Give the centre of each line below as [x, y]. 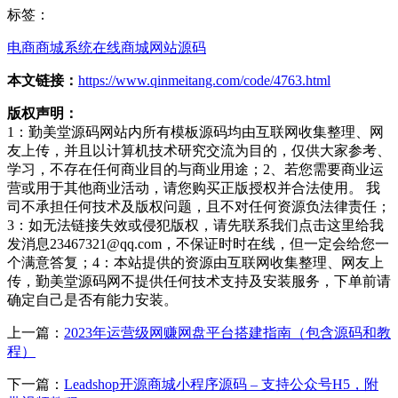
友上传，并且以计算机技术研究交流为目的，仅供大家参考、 [199, 150]
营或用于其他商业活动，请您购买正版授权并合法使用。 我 [194, 187]
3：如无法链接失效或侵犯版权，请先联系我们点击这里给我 [195, 225]
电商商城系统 [50, 47]
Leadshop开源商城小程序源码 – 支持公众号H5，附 [221, 384]
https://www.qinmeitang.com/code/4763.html [204, 80]
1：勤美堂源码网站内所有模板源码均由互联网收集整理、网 [195, 131]
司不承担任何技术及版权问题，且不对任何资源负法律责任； [199, 206]
